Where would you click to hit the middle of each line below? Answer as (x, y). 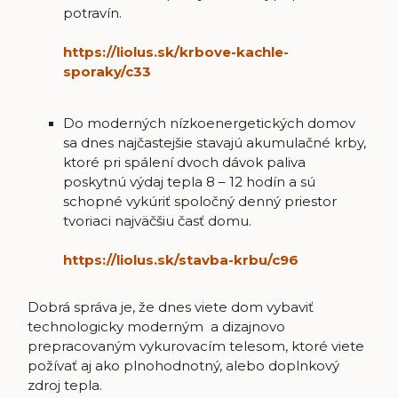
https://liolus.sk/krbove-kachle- (175, 52)
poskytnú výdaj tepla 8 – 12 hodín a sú (189, 181)
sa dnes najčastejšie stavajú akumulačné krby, (214, 142)
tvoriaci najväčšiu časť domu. (157, 220)
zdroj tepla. (64, 385)
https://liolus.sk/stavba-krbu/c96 (180, 259)
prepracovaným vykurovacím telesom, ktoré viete (195, 346)
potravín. (92, 12)
